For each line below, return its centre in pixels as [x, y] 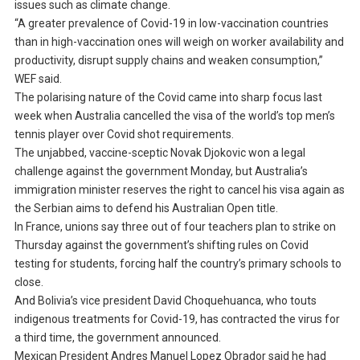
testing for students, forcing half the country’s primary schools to [178, 264]
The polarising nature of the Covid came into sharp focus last [168, 98]
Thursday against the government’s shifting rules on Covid [161, 245]
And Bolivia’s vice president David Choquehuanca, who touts [165, 301]
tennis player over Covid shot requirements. [124, 135]
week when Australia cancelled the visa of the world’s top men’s [174, 116]
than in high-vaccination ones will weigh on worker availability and [179, 42]
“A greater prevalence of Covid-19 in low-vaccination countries [171, 24]
